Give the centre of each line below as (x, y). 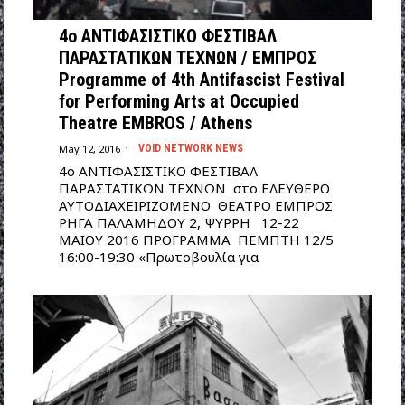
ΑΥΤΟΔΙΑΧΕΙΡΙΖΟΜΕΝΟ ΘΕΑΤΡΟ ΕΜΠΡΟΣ (195, 206)
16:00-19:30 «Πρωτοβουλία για (158, 257)
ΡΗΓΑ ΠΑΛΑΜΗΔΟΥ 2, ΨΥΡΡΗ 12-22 (179, 223)
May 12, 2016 (89, 148)
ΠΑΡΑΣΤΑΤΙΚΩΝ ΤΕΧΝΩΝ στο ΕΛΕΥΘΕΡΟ (194, 188)
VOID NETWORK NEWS (190, 149)
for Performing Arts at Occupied (179, 102)
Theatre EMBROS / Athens (155, 123)
